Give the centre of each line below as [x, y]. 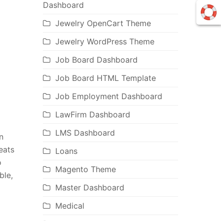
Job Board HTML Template [105, 78]
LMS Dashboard [85, 133]
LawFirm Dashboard [92, 115]
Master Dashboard [90, 188]
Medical [70, 206]
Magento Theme [85, 169]
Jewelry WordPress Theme [105, 42]
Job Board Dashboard [96, 60]
